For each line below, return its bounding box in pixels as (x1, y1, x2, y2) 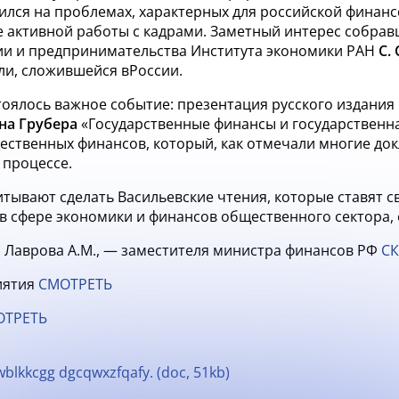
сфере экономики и (11, 207, 145, 226)
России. (129, 61, 183, 80)
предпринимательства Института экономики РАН (28, 41, 379, 61)
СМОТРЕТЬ (38, 274, 112, 294)
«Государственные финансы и (77, 114, 289, 134)
